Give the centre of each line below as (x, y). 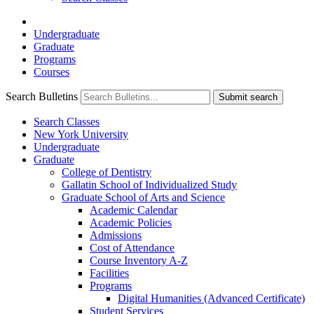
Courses (52, 72)
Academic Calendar (134, 210)
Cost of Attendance (132, 248)
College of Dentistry (107, 172)
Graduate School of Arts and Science (143, 197)
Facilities (109, 273)
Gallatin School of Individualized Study (149, 185)
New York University (81, 134)
